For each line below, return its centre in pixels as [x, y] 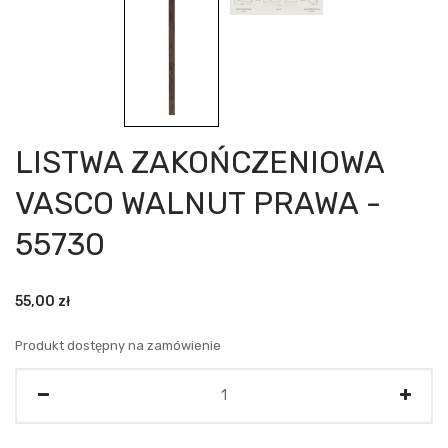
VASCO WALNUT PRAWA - [198, 203]
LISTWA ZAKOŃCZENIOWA [199, 162]
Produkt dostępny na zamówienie [118, 345]
